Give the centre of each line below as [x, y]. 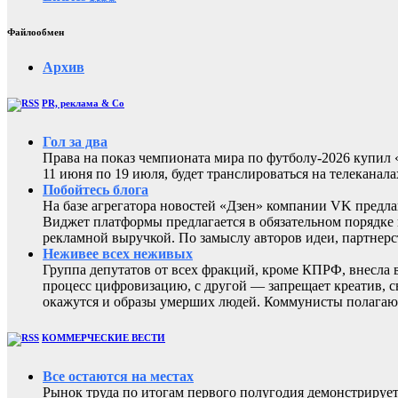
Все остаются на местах [118, 377]
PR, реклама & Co [83, 103]
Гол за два [75, 142]
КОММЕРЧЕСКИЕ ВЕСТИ [103, 338]
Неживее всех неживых [118, 254]
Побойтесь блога [96, 190]
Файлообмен [36, 32]
